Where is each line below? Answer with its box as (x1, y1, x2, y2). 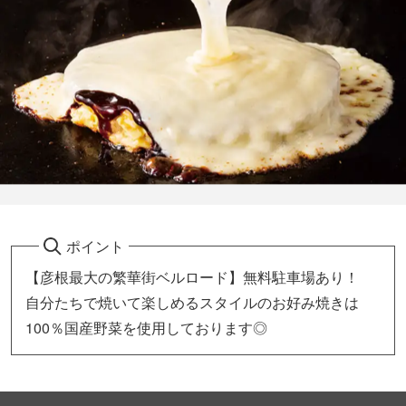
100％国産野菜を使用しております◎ (25, 316, 267, 338)
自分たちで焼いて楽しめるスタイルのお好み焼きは (25, 291, 359, 313)
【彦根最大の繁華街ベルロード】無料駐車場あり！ (25, 266, 359, 287)
